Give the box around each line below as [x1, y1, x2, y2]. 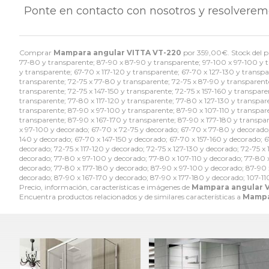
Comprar [19, 48, 53, 58]
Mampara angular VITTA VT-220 [53, 48, 181, 58]
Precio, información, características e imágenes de [19, 183, 192, 192]
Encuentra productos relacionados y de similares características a [19, 192, 243, 202]
